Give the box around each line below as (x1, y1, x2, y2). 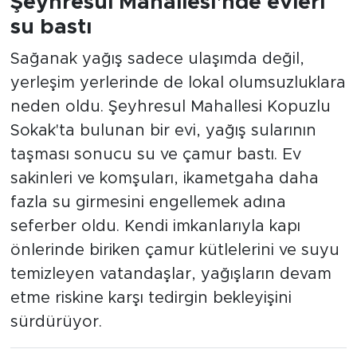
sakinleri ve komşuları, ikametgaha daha (10, 170, 319, 186)
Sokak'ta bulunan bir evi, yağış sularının (10, 122, 316, 139)
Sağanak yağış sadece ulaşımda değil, (10, 50, 304, 67)
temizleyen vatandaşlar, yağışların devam (10, 265, 331, 282)
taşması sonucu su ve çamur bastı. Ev (10, 146, 301, 163)
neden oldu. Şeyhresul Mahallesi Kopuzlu (10, 98, 331, 115)
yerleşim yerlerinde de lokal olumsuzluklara (10, 74, 346, 91)
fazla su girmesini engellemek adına (10, 194, 286, 210)
